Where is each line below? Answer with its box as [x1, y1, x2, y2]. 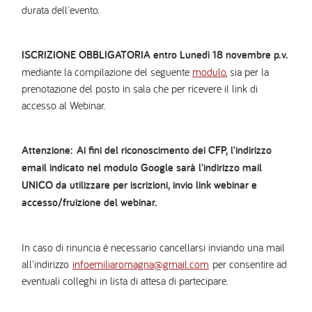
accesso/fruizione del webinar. [22, 195, 157, 210]
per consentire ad [209, 257, 287, 272]
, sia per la [226, 65, 269, 79]
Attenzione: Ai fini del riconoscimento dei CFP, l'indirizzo [22, 143, 272, 158]
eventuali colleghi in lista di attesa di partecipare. [22, 274, 228, 288]
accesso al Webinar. [22, 98, 106, 113]
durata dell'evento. [22, 3, 100, 17]
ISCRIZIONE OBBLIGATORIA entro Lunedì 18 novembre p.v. [22, 47, 288, 63]
